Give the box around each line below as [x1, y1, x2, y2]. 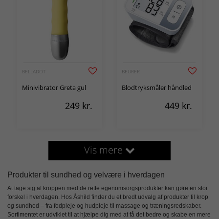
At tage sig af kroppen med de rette [7, 185, 101, 192]
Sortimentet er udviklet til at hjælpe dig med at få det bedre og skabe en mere [7, 211, 211, 218]
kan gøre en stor [163, 185, 208, 192]
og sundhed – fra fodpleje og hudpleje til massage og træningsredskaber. [7, 202, 201, 209]
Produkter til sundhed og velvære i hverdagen [7, 171, 165, 179]
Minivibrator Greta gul [22, 83, 86, 92]
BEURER [122, 68, 140, 75]
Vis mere [84, 143, 125, 156]
